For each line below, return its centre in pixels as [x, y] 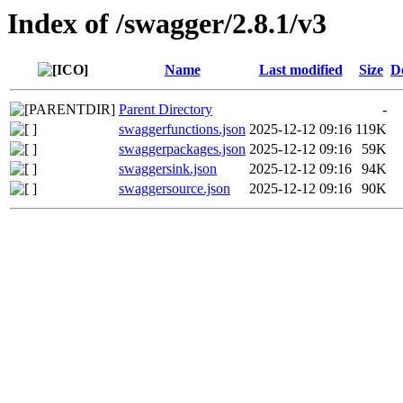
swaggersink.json [168, 169]
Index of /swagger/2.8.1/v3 [167, 23]
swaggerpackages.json [182, 149]
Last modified [300, 70]
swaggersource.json [175, 189]
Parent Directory [166, 110]
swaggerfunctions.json [182, 130]
